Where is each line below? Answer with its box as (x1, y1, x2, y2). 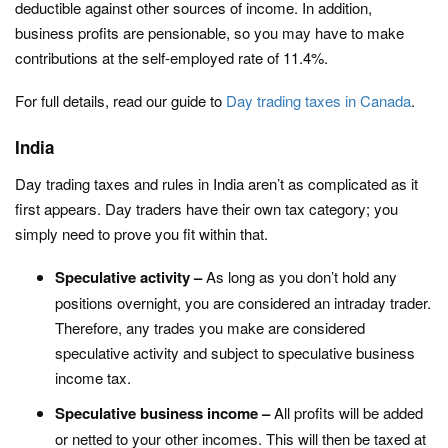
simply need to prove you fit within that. (15, 223, 268, 244)
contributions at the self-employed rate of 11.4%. (15, 47, 328, 68)
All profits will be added (274, 402, 423, 423)
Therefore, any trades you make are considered (55, 317, 365, 338)
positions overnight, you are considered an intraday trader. (55, 292, 431, 313)
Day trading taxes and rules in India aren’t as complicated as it (15, 173, 418, 194)
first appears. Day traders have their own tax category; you (15, 198, 398, 219)
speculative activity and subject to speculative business (55, 342, 415, 363)
